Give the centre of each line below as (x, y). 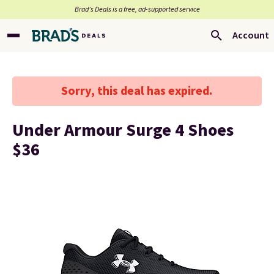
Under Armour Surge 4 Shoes (123, 130)
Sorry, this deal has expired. (137, 91)
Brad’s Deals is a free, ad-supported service (137, 9)
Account (251, 35)
